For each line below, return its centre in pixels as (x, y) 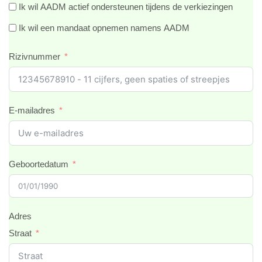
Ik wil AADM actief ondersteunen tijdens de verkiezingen (126, 7)
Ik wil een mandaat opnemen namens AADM (104, 28)
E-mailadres (32, 110)
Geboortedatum (39, 164)
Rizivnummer (35, 56)
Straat (20, 233)
